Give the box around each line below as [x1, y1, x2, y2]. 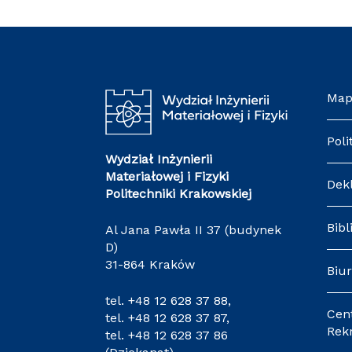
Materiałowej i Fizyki [105, 169, 229, 185]
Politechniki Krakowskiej [105, 186, 252, 202]
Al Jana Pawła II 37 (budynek [105, 222, 282, 238]
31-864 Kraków [105, 257, 196, 273]
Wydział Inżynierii [105, 152, 213, 167]
